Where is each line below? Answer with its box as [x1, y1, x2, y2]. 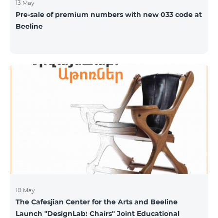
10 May [16, 186, 35, 194]
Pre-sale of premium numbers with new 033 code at [16, 10, 202, 19]
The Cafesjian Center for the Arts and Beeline [16, 197, 178, 206]
